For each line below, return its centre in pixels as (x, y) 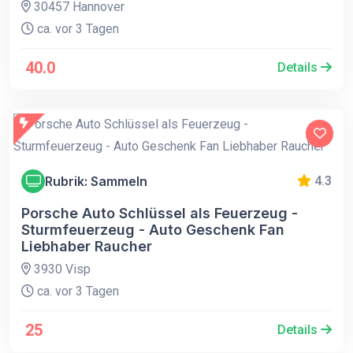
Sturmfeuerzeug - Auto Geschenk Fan (153, 230)
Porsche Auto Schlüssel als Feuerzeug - (160, 214)
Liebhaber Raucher (87, 247)
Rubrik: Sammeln (96, 181)
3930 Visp (61, 269)
